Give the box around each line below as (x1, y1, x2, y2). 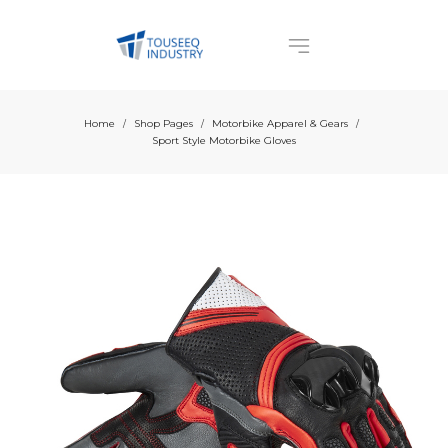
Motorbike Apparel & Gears (212, 117, 348, 130)
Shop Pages (134, 117, 193, 130)
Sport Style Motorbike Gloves (152, 134, 296, 147)
